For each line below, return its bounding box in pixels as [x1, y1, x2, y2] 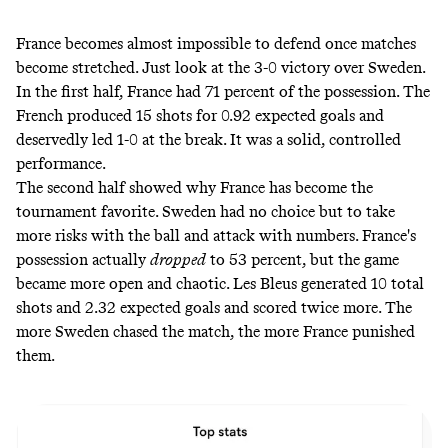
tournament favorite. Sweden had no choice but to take [16, 201, 395, 221]
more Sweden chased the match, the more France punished [16, 321, 415, 341]
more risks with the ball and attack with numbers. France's [16, 225, 416, 245]
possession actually [16, 249, 150, 269]
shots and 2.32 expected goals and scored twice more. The [16, 297, 412, 317]
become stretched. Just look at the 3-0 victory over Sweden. [16, 57, 425, 77]
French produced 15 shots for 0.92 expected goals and [16, 105, 384, 125]
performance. [16, 153, 106, 173]
